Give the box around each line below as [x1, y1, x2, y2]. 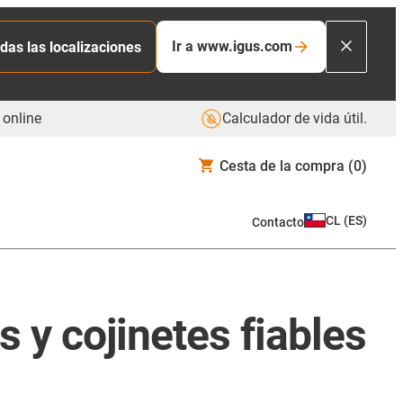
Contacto [252, 214, 304, 229]
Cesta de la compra [219, 157, 345, 175]
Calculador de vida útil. [222, 110, 367, 127]
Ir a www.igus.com [172, 38, 292, 55]
